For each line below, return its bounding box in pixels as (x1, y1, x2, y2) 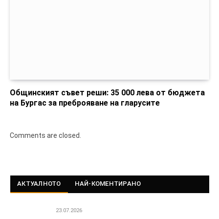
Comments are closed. (10, 131, 81, 139)
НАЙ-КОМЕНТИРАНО (74, 179, 141, 187)
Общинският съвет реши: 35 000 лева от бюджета (10, 88, 205, 97)
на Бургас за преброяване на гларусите (10, 98, 160, 108)
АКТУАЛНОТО (17, 179, 61, 187)
